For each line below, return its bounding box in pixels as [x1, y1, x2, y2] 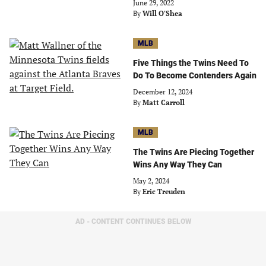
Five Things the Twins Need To [133, 58, 249, 68]
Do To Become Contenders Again [133, 71, 256, 80]
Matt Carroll [142, 98, 185, 107]
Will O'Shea [142, 9, 182, 18]
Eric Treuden [142, 187, 185, 196]
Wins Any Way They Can [133, 160, 222, 169]
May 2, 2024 [133, 176, 169, 185]
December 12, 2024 [133, 87, 192, 96]
